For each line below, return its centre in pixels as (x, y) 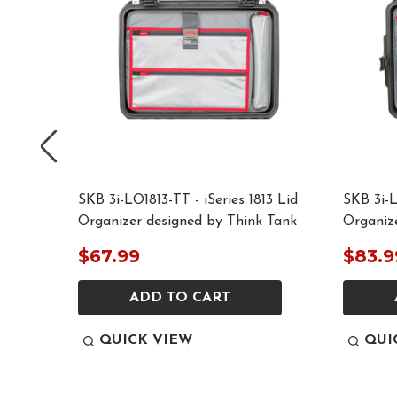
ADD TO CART (180, 298)
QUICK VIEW (146, 341)
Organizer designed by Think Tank (187, 222)
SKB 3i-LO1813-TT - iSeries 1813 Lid (188, 201)
